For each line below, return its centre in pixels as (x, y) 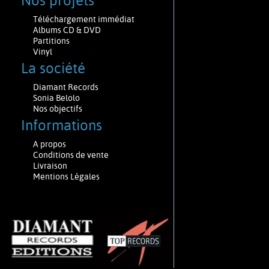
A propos (49, 144)
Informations (65, 125)
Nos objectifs (57, 109)
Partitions (52, 41)
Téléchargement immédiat (83, 19)
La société (56, 68)
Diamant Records (65, 87)
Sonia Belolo (56, 98)
